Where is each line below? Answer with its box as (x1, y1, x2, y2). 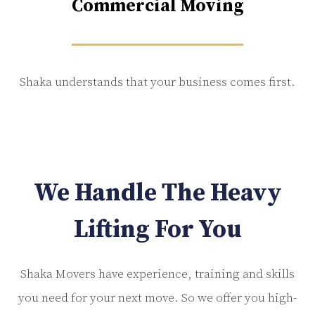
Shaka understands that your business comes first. (20, 75, 295, 91)
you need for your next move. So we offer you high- (18, 290, 297, 306)
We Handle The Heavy (33, 177, 282, 209)
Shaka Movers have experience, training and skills (20, 266, 295, 282)
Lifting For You (73, 214, 242, 245)
